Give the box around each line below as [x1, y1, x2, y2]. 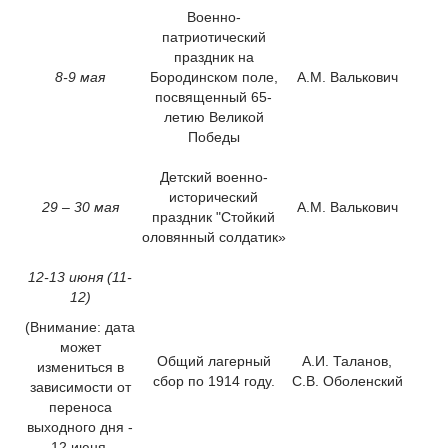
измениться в [36, 358, 124, 375]
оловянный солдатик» [141, 228, 286, 245]
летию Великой [163, 108, 264, 125]
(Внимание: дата [25, 318, 135, 335]
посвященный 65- [155, 88, 272, 105]
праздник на [173, 48, 254, 65]
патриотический [161, 28, 266, 45]
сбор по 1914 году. [152, 373, 275, 389]
